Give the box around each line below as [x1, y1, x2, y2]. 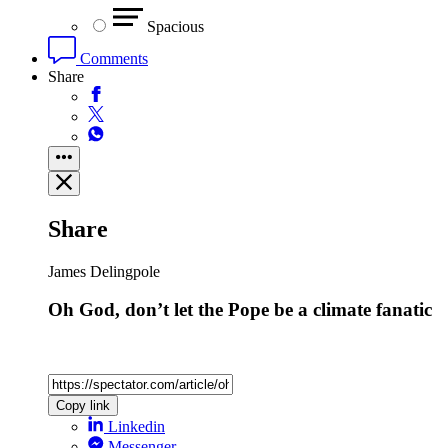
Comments [76, 49, 148, 67]
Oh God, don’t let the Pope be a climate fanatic [48, 299, 432, 321]
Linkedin [108, 417, 165, 435]
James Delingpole [48, 262, 160, 280]
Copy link [56, 397, 110, 413]
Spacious [147, 17, 204, 35]
